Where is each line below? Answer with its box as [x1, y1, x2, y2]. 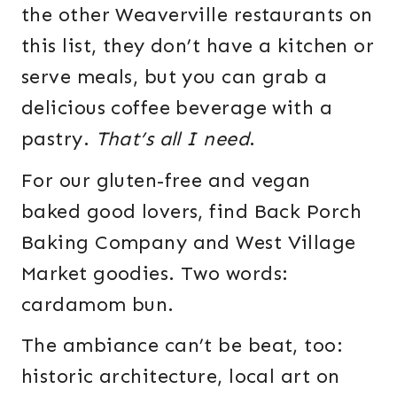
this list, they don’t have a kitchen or [21, 34, 375, 58]
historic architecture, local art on [21, 363, 340, 388]
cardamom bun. [21, 292, 175, 316]
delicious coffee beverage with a [21, 96, 333, 121]
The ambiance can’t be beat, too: [21, 332, 344, 357]
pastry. [21, 127, 96, 152]
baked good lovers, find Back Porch [21, 198, 362, 223]
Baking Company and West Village [21, 230, 356, 254]
